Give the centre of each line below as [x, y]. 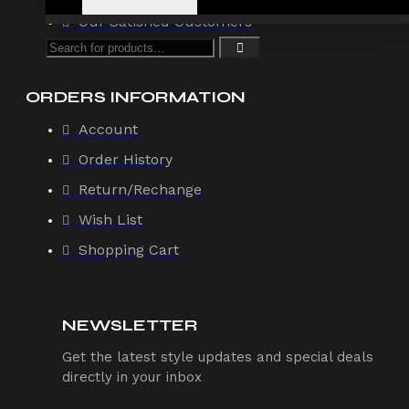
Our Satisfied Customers [165, 21]
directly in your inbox [132, 377]
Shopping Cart [129, 249]
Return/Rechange [140, 189]
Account [108, 129]
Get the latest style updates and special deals [218, 357]
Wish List [110, 219]
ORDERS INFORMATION [136, 96]
